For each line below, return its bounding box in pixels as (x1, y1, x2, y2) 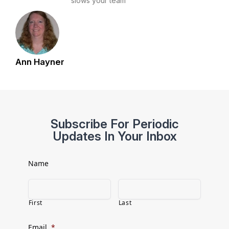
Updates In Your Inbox (52, 128, 177, 144)
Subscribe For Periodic (50, 116, 179, 131)
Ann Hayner (15, 57, 64, 67)
